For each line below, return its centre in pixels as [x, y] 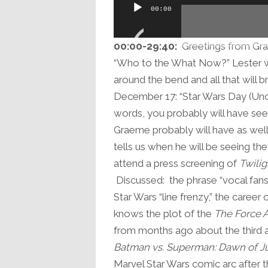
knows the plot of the [164, 214]
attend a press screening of [176, 164]
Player [127, 21]
